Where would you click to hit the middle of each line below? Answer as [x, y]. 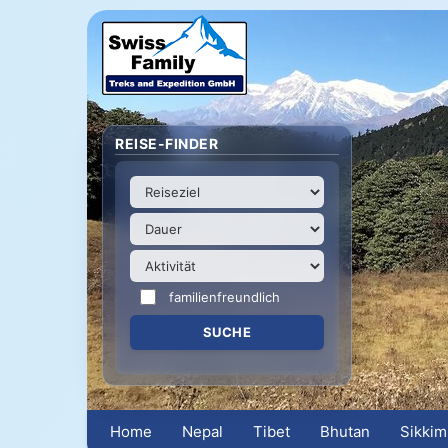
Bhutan [345, 431]
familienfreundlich [224, 297]
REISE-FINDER [166, 143]
